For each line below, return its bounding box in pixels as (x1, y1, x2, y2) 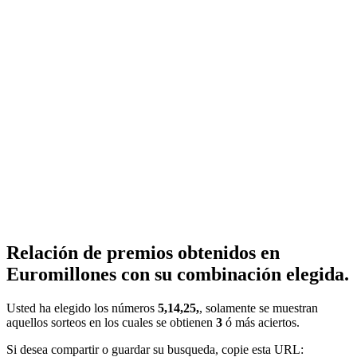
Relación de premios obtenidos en (6, 241, 280, 263)
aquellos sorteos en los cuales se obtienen (6, 315, 216, 329)
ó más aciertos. (222, 315, 300, 329)
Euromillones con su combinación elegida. (6, 263, 349, 284)
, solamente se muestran (199, 300, 318, 315)
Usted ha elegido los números (6, 300, 158, 315)
